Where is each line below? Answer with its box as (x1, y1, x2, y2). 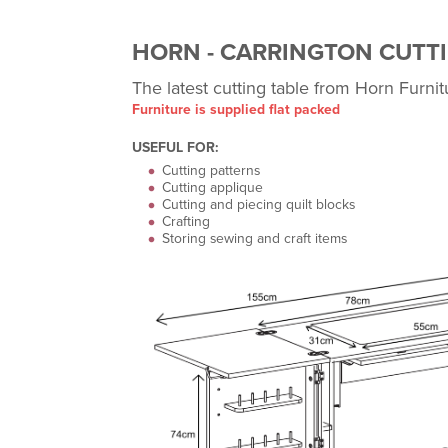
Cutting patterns (162, 160, 260, 181)
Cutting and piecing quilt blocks (162, 194, 355, 215)
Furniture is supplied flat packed (132, 99, 340, 120)
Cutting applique (162, 177, 263, 198)
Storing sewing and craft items (162, 228, 347, 249)
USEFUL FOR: (132, 137, 219, 158)
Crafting (162, 211, 210, 232)
